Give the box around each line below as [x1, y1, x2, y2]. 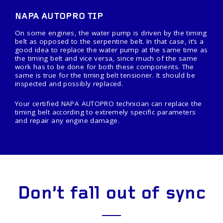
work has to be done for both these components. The [15, 62, 194, 72]
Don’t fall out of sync [17, 185, 206, 204]
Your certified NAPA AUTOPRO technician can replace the [15, 99, 202, 108]
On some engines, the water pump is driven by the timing [15, 28, 207, 38]
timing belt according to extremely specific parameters [15, 107, 196, 116]
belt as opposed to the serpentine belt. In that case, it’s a [15, 37, 204, 46]
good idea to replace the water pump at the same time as [15, 45, 208, 55]
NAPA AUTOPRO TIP [15, 12, 103, 22]
